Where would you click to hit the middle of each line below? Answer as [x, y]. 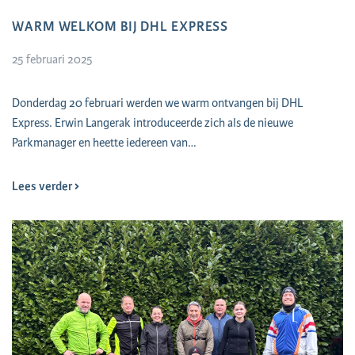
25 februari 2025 [52, 59]
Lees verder [43, 186]
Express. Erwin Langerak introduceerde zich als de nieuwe [153, 123]
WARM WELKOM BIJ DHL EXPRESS [120, 26]
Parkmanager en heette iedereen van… [104, 143]
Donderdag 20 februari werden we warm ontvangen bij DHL [157, 103]
